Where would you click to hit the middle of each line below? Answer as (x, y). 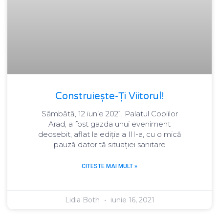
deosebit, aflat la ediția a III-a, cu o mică (109, 134)
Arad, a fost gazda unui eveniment (109, 124)
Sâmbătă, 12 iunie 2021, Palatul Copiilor (109, 114)
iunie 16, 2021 (131, 200)
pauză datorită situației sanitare (109, 145)
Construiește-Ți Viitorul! (109, 97)
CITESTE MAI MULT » (109, 166)
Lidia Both (83, 200)
